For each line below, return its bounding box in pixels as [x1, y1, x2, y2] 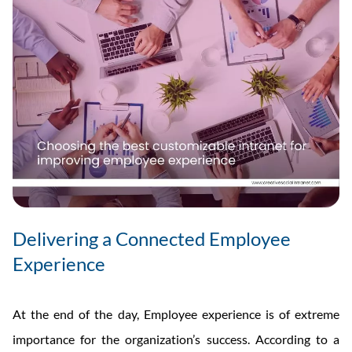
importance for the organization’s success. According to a [13, 332, 339, 346]
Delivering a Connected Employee [13, 227, 291, 250]
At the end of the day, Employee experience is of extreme [13, 306, 339, 321]
